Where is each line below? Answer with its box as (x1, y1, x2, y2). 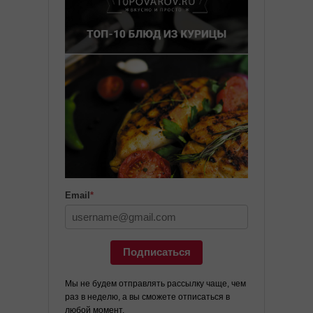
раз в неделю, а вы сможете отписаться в (65, 292, 230, 303)
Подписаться (122, 246, 191, 259)
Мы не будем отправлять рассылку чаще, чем (65, 279, 246, 289)
